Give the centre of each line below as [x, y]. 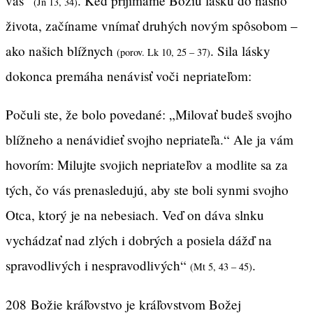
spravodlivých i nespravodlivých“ [98, 265]
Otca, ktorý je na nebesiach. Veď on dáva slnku [135, 215]
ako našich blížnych [61, 51]
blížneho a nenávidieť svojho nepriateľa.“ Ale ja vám [150, 140]
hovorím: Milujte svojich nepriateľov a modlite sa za [147, 165]
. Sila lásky [240, 51]
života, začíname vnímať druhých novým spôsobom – [152, 26]
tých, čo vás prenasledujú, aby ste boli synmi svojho [147, 190]
